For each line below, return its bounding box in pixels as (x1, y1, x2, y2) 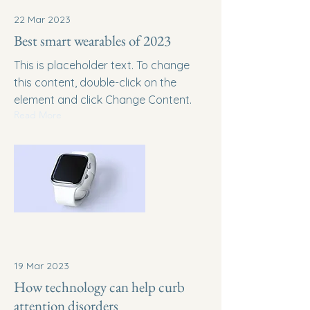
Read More (14, 109, 62, 121)
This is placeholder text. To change (14, 58, 190, 72)
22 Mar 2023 (14, 13, 71, 26)
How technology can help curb (14, 277, 185, 296)
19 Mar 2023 (14, 259, 69, 272)
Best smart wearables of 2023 (14, 31, 171, 50)
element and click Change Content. (14, 93, 192, 107)
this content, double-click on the (14, 75, 176, 89)
